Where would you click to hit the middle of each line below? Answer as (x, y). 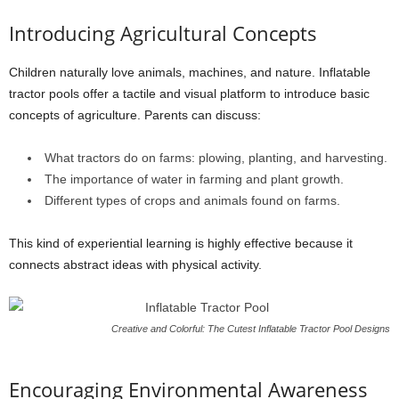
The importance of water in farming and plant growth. (194, 179)
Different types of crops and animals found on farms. (192, 200)
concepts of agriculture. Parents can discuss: (135, 115)
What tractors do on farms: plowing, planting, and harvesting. (216, 158)
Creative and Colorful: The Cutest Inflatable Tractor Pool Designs (251, 329)
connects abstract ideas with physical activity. (135, 265)
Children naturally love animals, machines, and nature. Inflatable (190, 72)
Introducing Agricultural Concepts (163, 33)
